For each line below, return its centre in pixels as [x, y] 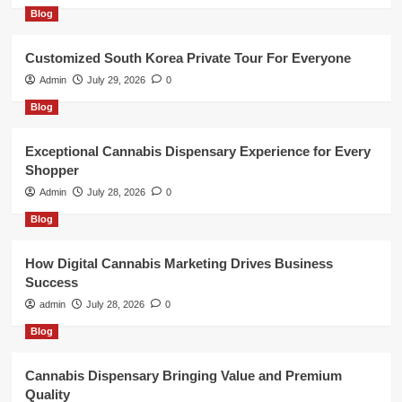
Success [51, 282]
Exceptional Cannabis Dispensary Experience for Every [197, 151]
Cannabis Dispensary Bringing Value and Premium [183, 376]
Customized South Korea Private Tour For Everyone [188, 58]
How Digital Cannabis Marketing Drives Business [179, 263]
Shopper [52, 170]
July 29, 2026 [116, 80]
